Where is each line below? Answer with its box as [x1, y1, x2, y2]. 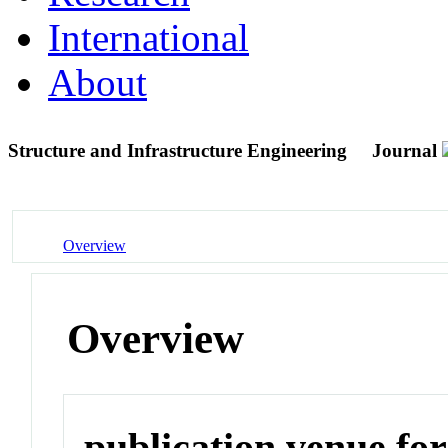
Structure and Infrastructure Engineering [8, 139, 352, 161]
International [48, 15, 249, 59]
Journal [372, 139, 437, 161]
